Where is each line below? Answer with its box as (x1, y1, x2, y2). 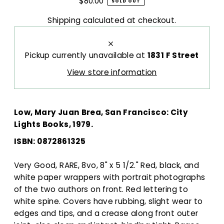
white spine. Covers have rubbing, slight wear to (13, 196, 203, 207)
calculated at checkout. (80, 15, 176, 26)
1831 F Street (147, 50, 199, 61)
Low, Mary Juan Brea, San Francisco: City (13, 107, 188, 118)
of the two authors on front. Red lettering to (13, 184, 188, 195)
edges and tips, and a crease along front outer (13, 208, 198, 219)
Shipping (47, 15, 81, 26)
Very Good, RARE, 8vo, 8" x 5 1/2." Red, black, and (13, 160, 199, 171)
